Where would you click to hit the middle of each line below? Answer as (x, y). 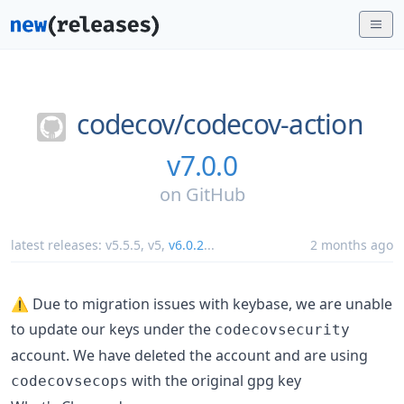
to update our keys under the (113, 329)
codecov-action (273, 124)
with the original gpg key (215, 380)
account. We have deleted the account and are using (189, 355)
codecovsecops (69, 381)
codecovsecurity (282, 329)
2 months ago (352, 244)
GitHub (215, 194)
